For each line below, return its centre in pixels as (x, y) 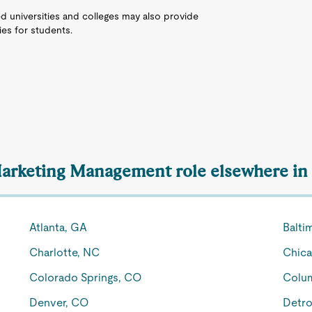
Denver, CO (60, 303)
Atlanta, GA (58, 227)
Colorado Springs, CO (86, 278)
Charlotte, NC (65, 252)
